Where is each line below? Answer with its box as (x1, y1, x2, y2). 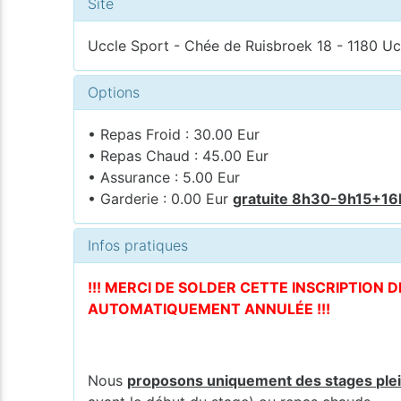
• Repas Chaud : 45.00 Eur (88, 146, 269, 165)
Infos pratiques (88, 235, 189, 254)
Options (88, 82, 141, 101)
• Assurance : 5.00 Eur (88, 167, 241, 186)
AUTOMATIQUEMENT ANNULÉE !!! (88, 299, 331, 318)
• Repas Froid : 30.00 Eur (88, 124, 260, 143)
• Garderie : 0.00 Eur (88, 189, 234, 208)
